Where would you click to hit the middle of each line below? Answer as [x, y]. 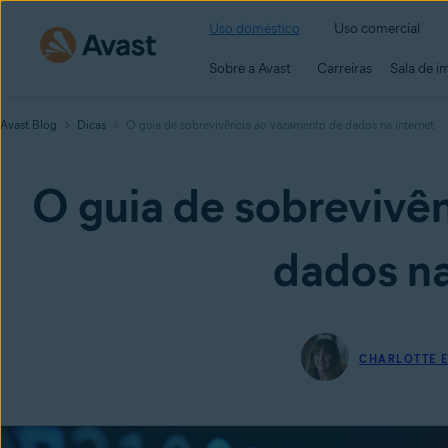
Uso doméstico [254, 28]
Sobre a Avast [250, 68]
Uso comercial [377, 28]
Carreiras [344, 68]
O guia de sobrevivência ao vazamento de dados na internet [280, 124]
